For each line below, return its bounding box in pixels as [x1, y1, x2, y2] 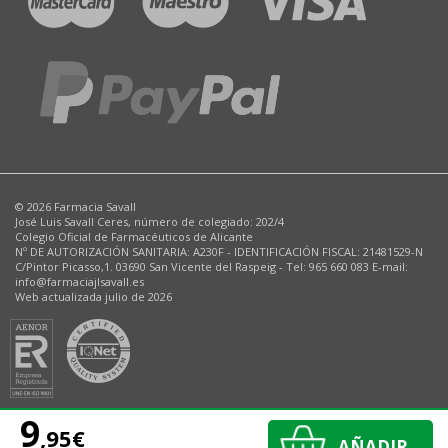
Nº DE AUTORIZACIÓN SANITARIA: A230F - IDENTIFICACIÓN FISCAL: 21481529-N [15, 244, 423, 260]
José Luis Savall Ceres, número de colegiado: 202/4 [15, 214, 284, 230]
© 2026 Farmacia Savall [15, 199, 136, 215]
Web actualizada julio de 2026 [15, 289, 172, 305]
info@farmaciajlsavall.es [15, 274, 144, 290]
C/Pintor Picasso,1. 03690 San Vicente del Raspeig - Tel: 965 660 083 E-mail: [15, 259, 408, 275]
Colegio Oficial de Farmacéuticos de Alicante [15, 229, 253, 245]
